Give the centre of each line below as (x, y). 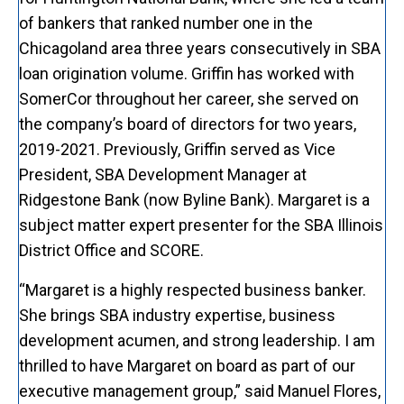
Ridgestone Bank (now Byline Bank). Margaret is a (194, 199)
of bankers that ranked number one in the (166, 23)
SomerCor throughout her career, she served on (189, 98)
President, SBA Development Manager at (163, 174)
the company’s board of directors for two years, (188, 124)
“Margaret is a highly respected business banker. (193, 289)
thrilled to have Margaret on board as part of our (187, 365)
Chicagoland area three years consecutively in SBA (200, 48)
